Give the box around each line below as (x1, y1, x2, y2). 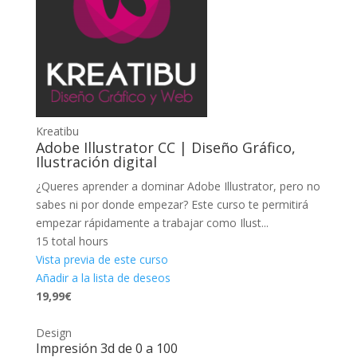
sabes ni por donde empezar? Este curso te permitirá (35, 196, 308, 212)
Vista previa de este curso (35, 251, 168, 267)
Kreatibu (35, 123, 79, 139)
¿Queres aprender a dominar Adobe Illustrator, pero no (35, 178, 320, 194)
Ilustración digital (35, 151, 157, 171)
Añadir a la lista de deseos (35, 269, 171, 285)
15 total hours (35, 233, 108, 249)
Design (35, 324, 72, 340)
